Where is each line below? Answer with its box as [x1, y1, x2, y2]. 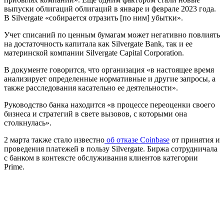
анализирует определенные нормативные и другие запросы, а [4, 74, 215, 83]
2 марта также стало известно [4, 135, 104, 144]
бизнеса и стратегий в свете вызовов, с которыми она [4, 109, 187, 118]
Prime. [4, 162, 24, 171]
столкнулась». [4, 118, 51, 127]
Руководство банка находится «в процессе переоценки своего [4, 100, 215, 109]
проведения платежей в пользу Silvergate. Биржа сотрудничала [4, 144, 217, 153]
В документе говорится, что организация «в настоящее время [4, 65, 214, 74]
